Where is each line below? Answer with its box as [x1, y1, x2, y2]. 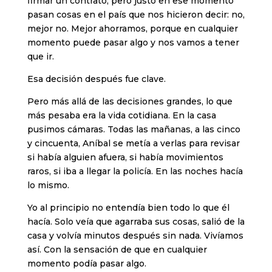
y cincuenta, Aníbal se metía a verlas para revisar [27, 138, 240, 149]
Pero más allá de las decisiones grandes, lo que [27, 96, 233, 107]
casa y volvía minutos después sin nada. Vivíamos [27, 230, 243, 242]
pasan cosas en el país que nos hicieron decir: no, [27, 9, 245, 21]
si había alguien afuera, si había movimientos [27, 152, 223, 163]
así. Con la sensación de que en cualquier [27, 244, 207, 256]
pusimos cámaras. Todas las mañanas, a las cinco [27, 124, 240, 135]
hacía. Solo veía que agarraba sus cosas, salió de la [27, 216, 245, 228]
